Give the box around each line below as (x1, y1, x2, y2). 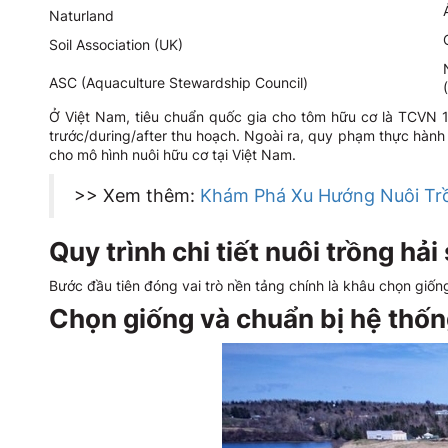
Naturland (48, 7, 114, 24)
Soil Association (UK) (48, 36, 183, 53)
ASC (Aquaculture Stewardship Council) (48, 74, 308, 91)
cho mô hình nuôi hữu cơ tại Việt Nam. (48, 146, 296, 163)
